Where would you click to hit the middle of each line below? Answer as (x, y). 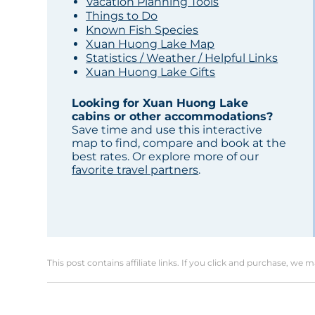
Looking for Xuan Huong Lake (160, 103)
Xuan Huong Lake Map (150, 44)
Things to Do (122, 16)
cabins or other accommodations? (173, 117)
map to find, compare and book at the (179, 143)
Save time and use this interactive (167, 130)
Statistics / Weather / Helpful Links (182, 58)
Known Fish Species (142, 30)
